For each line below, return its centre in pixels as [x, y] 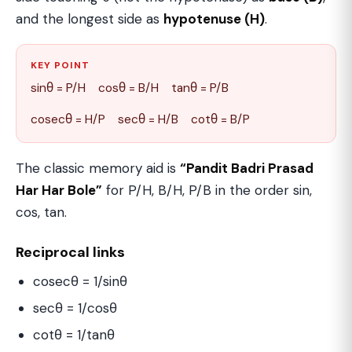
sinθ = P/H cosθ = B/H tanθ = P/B [130, 88]
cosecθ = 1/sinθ [80, 282]
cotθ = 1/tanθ [74, 335]
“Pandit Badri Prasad [247, 169]
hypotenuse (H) [214, 19]
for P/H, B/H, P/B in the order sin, [207, 191]
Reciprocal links [70, 253]
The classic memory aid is [98, 169]
